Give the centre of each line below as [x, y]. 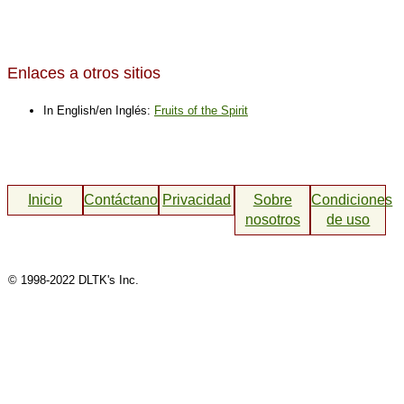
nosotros [272, 219]
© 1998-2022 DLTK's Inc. [73, 280]
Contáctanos [125, 199]
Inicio [46, 199]
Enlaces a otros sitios [84, 73]
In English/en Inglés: [99, 110]
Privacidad [197, 199]
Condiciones [352, 199]
